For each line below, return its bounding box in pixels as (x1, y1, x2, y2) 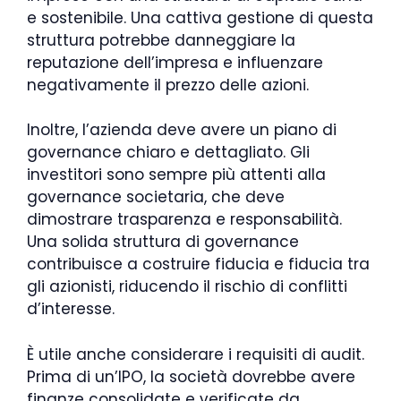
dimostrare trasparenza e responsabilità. (27, 209, 342, 231)
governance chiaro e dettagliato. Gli (27, 141, 310, 164)
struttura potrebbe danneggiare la (27, 29, 295, 51)
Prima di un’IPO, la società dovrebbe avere (27, 365, 355, 388)
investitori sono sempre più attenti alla (27, 164, 326, 186)
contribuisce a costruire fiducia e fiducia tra (27, 253, 370, 276)
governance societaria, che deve (27, 186, 285, 209)
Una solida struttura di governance (27, 231, 299, 253)
